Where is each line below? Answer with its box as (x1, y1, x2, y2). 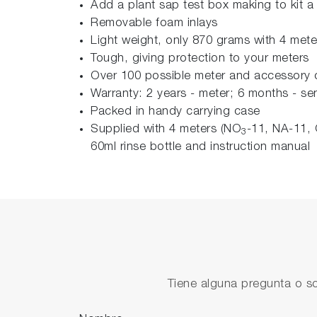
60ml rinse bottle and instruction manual (91, 141, 310, 154)
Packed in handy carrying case (91, 105, 260, 118)
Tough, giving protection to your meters (91, 52, 309, 65)
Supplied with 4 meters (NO (91, 123, 241, 136)
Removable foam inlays (91, 17, 218, 30)
